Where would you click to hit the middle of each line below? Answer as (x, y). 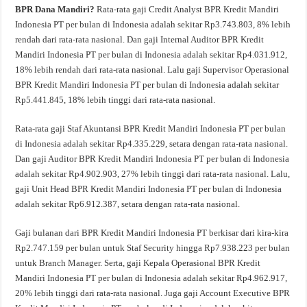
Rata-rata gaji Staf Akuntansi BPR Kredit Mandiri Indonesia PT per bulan (151, 128)
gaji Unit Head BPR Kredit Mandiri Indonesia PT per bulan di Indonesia (149, 189)
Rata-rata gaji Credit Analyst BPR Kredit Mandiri (188, 9)
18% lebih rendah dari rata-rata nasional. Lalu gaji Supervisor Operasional (152, 70)
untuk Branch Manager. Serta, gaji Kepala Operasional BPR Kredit (138, 263)
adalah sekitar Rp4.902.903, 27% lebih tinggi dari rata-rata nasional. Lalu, (153, 174)
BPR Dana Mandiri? (56, 9)
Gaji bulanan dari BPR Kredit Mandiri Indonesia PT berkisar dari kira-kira (152, 233)
